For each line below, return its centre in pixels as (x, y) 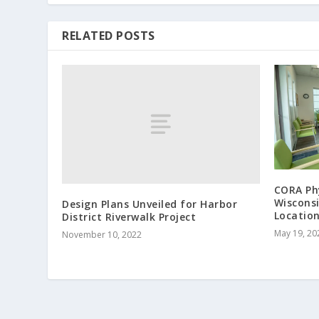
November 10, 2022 (102, 234)
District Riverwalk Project (129, 216)
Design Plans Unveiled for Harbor (150, 204)
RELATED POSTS (109, 36)
